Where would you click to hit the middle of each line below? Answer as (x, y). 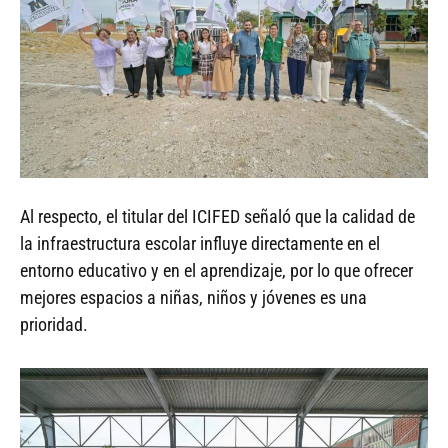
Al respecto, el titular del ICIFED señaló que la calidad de (217, 216)
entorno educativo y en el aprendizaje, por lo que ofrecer (216, 270)
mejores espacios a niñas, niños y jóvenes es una (193, 297)
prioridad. (54, 324)
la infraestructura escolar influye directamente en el (200, 243)
